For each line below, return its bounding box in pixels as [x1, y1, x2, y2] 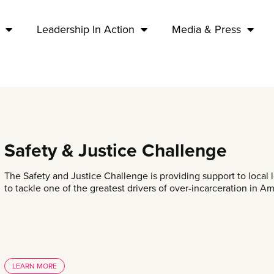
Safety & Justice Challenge [4, 139, 227, 162]
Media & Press [172, 23, 242, 36]
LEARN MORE [12, 262, 57, 270]
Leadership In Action [37, 23, 135, 36]
